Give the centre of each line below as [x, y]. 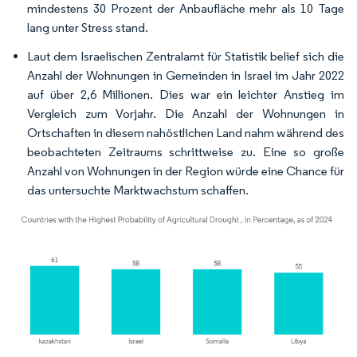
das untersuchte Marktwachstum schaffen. [138, 190]
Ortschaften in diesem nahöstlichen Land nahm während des [186, 133]
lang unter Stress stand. [88, 27]
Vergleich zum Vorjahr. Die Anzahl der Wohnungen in [186, 114]
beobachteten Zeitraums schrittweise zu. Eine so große [186, 152]
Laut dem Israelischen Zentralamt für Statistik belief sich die [186, 56]
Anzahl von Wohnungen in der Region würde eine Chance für [186, 171]
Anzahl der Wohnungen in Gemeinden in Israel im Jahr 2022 [186, 75]
